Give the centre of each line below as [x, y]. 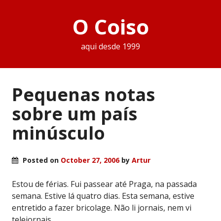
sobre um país [74, 113]
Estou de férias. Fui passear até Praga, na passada [104, 184]
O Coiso [110, 27]
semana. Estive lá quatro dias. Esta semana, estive [103, 196]
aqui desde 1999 [110, 47]
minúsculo [58, 133]
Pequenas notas [83, 94]
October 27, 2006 [90, 160]
